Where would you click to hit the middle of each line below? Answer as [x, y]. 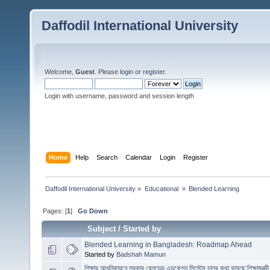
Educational [162, 188]
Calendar [139, 157]
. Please [107, 72]
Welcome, [60, 72]
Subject [102, 228]
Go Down [93, 211]
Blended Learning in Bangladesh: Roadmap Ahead [168, 244]
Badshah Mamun [141, 254]
